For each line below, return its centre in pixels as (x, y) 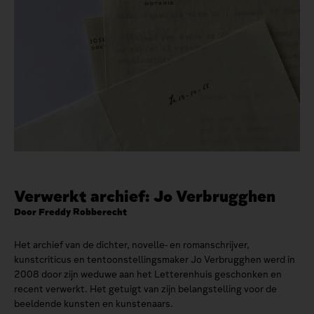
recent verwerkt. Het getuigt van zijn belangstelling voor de (145, 289)
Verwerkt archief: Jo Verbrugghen (145, 196)
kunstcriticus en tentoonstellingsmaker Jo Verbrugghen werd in (155, 259)
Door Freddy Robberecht (70, 212)
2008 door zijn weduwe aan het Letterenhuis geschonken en (148, 274)
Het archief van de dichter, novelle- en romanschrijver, (132, 245)
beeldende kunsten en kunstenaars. (94, 303)
